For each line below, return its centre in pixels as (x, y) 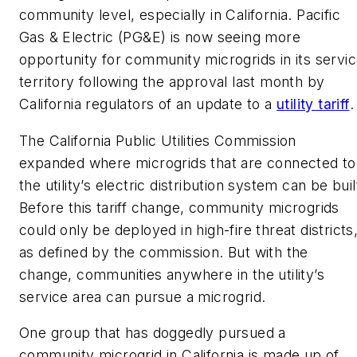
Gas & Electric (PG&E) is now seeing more (160, 37)
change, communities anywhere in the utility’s (172, 274)
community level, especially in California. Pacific (180, 15)
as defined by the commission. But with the (164, 252)
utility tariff (313, 104)
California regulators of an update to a (148, 104)
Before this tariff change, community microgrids (179, 207)
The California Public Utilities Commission (158, 140)
